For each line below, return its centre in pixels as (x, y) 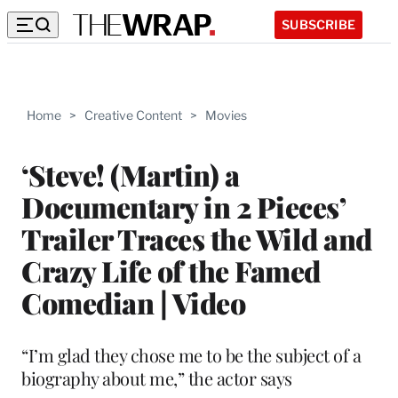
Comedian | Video (133, 302)
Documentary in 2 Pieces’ (183, 206)
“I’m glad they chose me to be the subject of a (191, 354)
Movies (226, 115)
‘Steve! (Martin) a (130, 174)
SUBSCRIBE (318, 24)
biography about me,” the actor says (157, 378)
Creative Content (133, 115)
